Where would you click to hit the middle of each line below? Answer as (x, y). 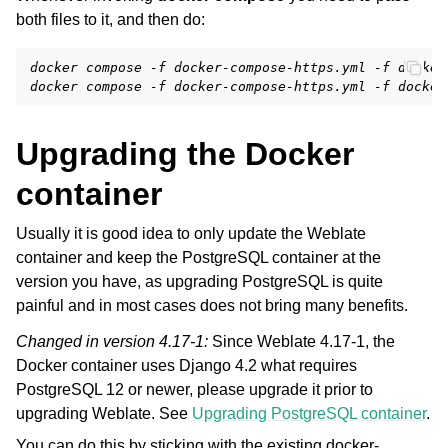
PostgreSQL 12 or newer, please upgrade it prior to (194, 389)
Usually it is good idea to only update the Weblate (191, 233)
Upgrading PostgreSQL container (309, 413)
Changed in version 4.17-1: (114, 341)
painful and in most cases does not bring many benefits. (212, 305)
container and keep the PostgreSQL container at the (198, 257)
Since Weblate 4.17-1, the (303, 341)
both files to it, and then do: (110, 19)
